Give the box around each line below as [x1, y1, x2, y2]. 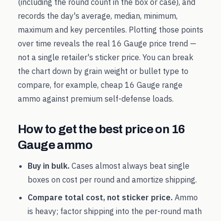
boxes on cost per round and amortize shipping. [28, 175, 197, 184]
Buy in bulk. [28, 161, 70, 171]
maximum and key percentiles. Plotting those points [18, 25, 203, 35]
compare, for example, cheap [18, 80, 125, 90]
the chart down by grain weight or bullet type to [18, 66, 188, 76]
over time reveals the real [18, 38, 112, 48]
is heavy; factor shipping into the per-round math [28, 206, 202, 216]
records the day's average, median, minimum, [18, 11, 178, 21]
